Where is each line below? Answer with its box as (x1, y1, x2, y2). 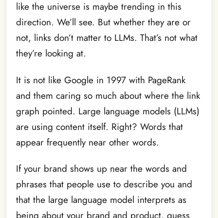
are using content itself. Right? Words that (16, 120, 183, 133)
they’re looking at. (16, 47, 86, 60)
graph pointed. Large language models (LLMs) (16, 104, 200, 118)
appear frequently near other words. (16, 135, 159, 149)
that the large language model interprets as (16, 193, 186, 207)
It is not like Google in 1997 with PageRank (16, 73, 185, 87)
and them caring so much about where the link (16, 89, 200, 102)
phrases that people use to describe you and (16, 178, 192, 191)
